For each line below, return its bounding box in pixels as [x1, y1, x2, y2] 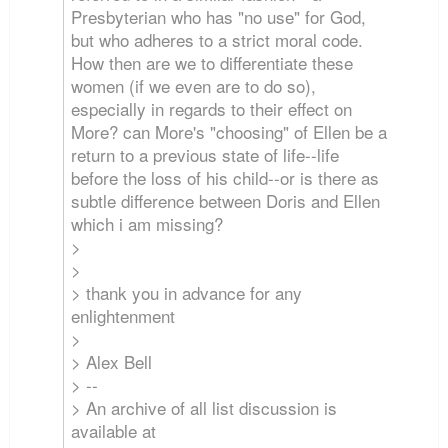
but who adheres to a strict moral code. [71, 27, 364, 53]
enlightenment [71, 303, 176, 329]
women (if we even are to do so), [71, 73, 317, 99]
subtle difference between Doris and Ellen [71, 188, 381, 214]
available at [71, 418, 157, 444]
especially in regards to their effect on [71, 96, 353, 122]
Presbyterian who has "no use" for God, [71, 4, 367, 30]
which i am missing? [71, 211, 224, 237]
